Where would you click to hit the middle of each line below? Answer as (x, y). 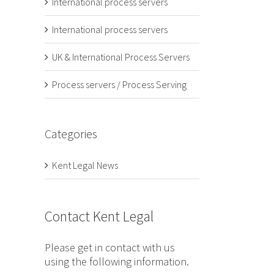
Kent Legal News (85, 165)
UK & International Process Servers (121, 57)
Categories (71, 133)
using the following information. (117, 262)
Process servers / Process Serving (119, 84)
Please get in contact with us (110, 248)
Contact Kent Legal (99, 217)
